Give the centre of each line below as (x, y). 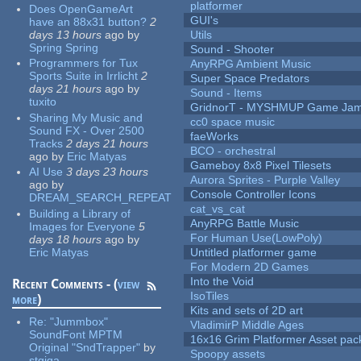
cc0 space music (233, 122)
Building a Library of (80, 213)
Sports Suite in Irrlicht (84, 76)
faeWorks (215, 137)
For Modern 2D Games (250, 267)
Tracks (46, 143)
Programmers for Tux (84, 63)
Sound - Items (226, 93)
